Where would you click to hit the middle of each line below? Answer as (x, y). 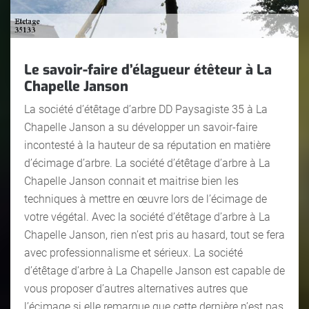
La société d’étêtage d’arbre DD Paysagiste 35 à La (146, 109)
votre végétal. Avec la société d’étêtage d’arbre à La (147, 217)
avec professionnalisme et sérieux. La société (133, 252)
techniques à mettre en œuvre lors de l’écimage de (146, 199)
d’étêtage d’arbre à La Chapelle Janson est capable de (154, 270)
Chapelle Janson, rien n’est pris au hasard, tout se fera (154, 235)
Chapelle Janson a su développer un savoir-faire (141, 127)
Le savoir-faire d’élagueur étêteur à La (148, 70)
